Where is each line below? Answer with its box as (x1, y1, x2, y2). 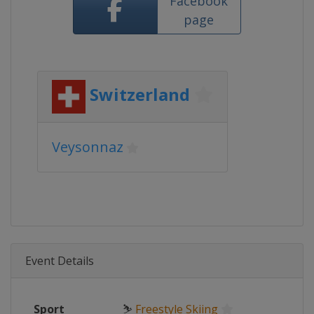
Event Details (25, 253, 94, 268)
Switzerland (90, 83, 190, 107)
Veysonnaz (52, 137, 123, 156)
